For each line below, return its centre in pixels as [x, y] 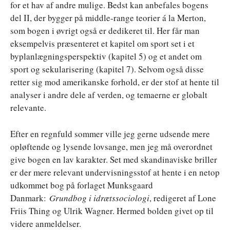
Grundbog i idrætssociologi [99, 198]
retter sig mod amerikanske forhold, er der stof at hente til [115, 82]
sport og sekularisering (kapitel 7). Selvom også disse [107, 69]
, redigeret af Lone [183, 198]
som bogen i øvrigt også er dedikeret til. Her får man [105, 30]
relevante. [28, 107]
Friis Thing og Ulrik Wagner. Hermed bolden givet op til [112, 210]
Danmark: [30, 198]
